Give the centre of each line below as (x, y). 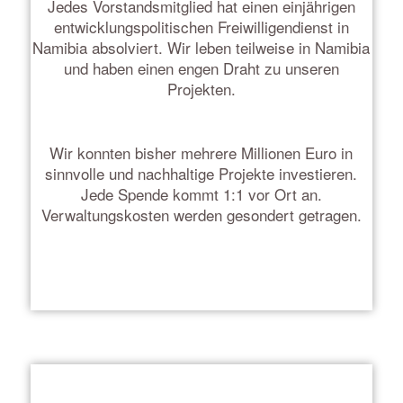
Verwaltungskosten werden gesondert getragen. (201, 215)
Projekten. (201, 88)
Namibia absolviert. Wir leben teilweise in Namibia (201, 47)
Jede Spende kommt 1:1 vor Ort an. (201, 194)
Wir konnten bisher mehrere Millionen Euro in (201, 153)
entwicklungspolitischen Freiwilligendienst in (201, 26)
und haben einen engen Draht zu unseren (201, 67)
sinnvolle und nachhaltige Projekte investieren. (201, 174)
